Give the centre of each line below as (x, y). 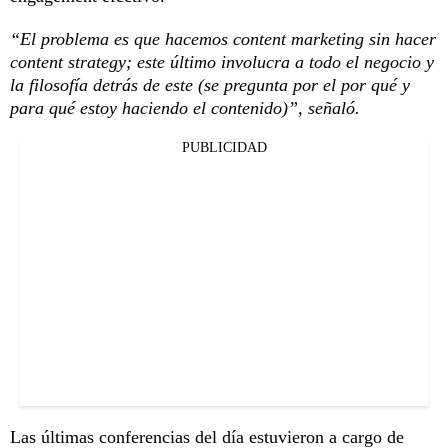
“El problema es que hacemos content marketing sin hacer (223, 38)
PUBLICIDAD (224, 147)
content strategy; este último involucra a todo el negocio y (222, 61)
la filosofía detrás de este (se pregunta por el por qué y (210, 84)
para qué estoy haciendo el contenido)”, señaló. (185, 107)
